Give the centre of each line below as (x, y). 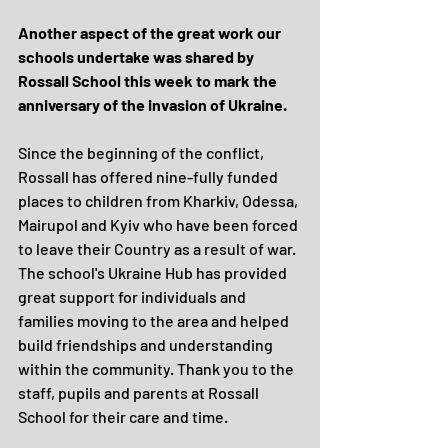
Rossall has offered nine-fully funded (149, 176)
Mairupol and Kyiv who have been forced (159, 224)
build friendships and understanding (147, 344)
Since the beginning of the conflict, (142, 152)
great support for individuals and (133, 296)
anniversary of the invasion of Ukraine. (152, 104)
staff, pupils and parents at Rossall (140, 392)
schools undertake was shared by (137, 56)
